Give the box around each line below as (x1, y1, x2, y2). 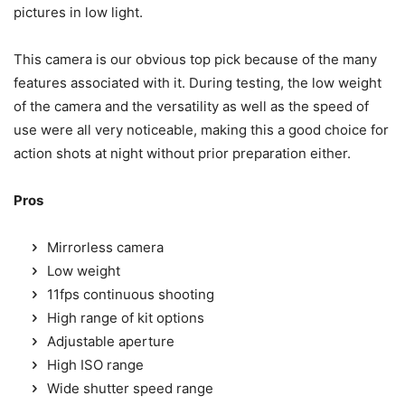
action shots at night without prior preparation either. (14, 145, 351, 163)
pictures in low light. (14, 4, 143, 22)
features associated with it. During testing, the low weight (14, 74, 381, 92)
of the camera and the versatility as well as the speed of (14, 98, 369, 116)
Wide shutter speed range (47, 380, 213, 398)
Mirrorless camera (47, 239, 164, 257)
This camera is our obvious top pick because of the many (14, 51, 377, 69)
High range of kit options (47, 309, 204, 327)
